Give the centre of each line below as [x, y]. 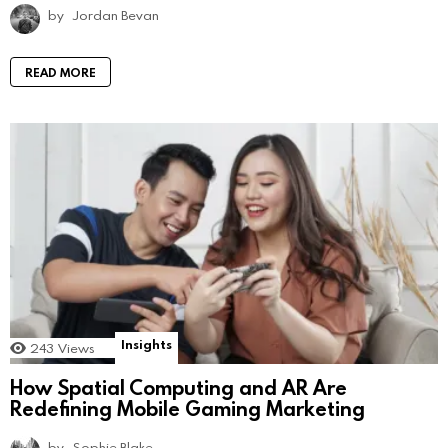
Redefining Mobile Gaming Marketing [187, 408]
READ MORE [60, 71]
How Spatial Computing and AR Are [178, 387]
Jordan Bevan [116, 14]
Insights [146, 343]
